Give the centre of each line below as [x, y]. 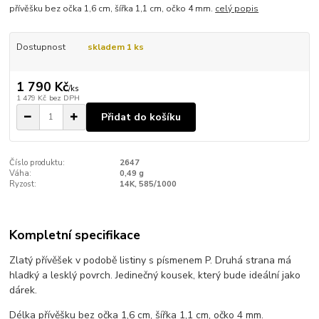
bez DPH [64, 98]
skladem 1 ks [115, 47]
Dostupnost [41, 47]
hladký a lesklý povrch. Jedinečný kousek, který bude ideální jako [155, 275]
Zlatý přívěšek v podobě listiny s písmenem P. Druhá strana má [151, 260]
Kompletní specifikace [75, 235]
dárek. [23, 290]
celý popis [237, 9]
